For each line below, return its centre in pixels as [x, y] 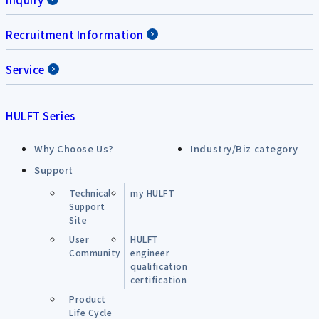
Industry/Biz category [244, 148]
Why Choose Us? [74, 148]
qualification [159, 266]
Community [95, 252]
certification [159, 279]
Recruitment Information [75, 34]
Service [25, 69]
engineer [150, 252]
